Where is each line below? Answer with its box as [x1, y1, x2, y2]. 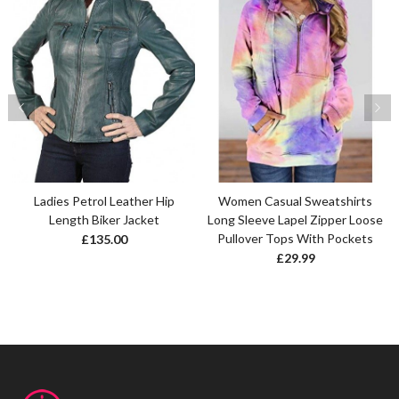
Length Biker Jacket [48, 212, 159, 228]
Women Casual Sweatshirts [218, 193, 373, 209]
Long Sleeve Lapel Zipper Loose [208, 212, 384, 228]
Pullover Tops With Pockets [217, 231, 374, 247]
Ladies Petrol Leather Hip [33, 193, 175, 209]
